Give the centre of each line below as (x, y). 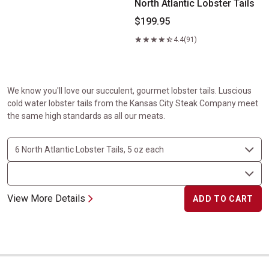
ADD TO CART (223, 199)
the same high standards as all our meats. (86, 116)
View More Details (46, 198)
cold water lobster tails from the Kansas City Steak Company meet (133, 103)
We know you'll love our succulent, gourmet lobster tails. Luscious (129, 91)
